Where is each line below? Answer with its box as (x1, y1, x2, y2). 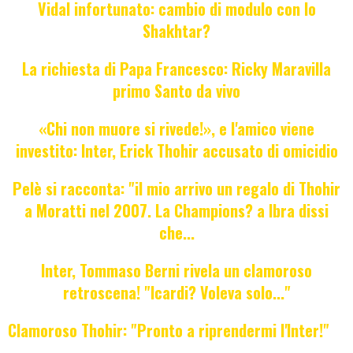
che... (158, 221, 195, 245)
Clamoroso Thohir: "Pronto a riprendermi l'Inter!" (8, 318, 329, 343)
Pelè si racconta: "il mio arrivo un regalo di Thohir (13, 176, 340, 201)
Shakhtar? (143, 19, 210, 43)
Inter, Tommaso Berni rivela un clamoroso (41, 258, 312, 283)
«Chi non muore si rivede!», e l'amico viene (39, 117, 314, 141)
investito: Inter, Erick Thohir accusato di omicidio (15, 139, 338, 163)
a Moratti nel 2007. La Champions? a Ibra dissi (24, 199, 329, 223)
